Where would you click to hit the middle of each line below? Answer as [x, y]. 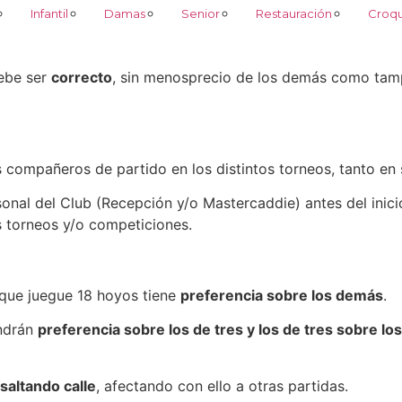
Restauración [293, 13]
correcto [82, 77]
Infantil [49, 13]
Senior [200, 13]
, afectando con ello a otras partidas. [222, 385]
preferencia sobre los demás [282, 295]
